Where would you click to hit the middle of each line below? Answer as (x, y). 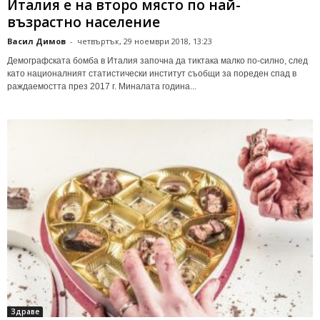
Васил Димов (36, 41)
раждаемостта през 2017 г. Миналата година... (102, 87)
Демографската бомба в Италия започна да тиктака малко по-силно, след (157, 61)
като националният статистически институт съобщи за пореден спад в (152, 74)
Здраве (25, 312)
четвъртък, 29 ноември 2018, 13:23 (145, 41)
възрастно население (84, 22)
